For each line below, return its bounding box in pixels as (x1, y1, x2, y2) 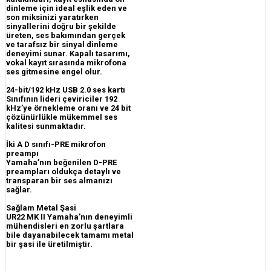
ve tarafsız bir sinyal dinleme (6, 40, 118, 50)
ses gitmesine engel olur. (6, 67, 102, 77)
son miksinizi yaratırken (6, 13, 99, 22)
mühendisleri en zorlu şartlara (6, 221, 124, 231)
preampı (6, 149, 39, 158)
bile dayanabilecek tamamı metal (6, 230, 134, 240)
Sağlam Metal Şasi (6, 203, 76, 213)
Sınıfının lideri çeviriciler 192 (6, 94, 117, 104)
